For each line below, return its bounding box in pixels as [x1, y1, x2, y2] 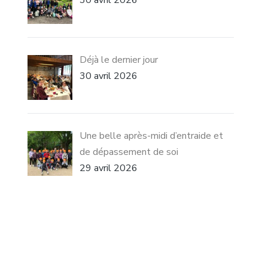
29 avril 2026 [80, 161, 138, 175]
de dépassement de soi [80, 145, 179, 159]
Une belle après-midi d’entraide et [80, 129, 224, 142]
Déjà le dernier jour [80, 53, 159, 66]
